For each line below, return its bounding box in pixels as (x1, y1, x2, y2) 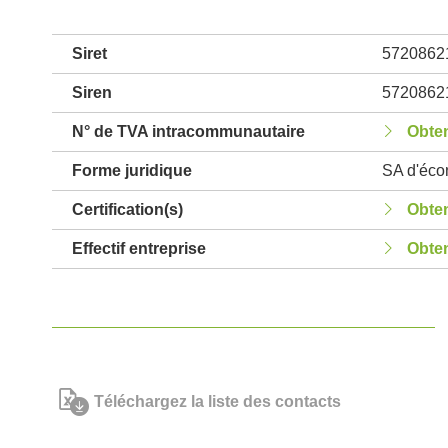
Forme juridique (72, 162, 192, 179)
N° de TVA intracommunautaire (72, 123, 305, 140)
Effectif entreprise (72, 240, 206, 257)
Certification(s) (72, 201, 183, 218)
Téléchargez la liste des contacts (94, 393, 341, 410)
